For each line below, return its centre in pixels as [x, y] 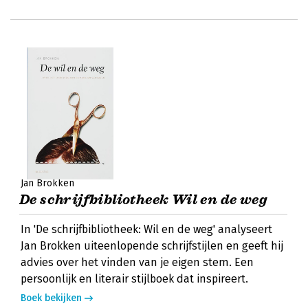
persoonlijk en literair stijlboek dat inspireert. [134, 279]
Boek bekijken [51, 298]
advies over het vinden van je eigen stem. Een [137, 262]
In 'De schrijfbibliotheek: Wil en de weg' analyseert [146, 229]
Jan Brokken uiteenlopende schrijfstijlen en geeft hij [152, 246]
